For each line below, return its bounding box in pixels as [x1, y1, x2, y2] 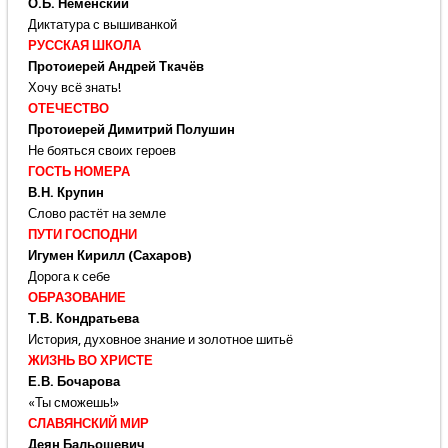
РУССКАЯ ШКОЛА [27, 38, 141, 54]
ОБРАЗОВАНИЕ [27, 290, 126, 306]
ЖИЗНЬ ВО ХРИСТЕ [27, 353, 153, 369]
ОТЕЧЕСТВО [27, 101, 109, 117]
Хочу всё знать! [27, 80, 121, 96]
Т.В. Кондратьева [27, 311, 139, 327]
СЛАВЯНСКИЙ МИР [27, 416, 149, 432]
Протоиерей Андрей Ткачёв [27, 59, 204, 75]
